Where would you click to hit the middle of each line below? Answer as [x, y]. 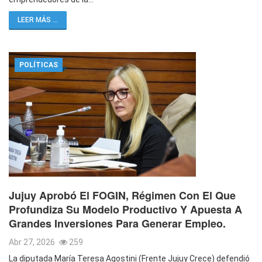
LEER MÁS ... [38, 20]
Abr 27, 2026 [33, 242]
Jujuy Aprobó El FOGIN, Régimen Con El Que [122, 196]
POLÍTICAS [39, 65]
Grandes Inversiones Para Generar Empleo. [117, 224]
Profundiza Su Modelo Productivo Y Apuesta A [125, 210]
